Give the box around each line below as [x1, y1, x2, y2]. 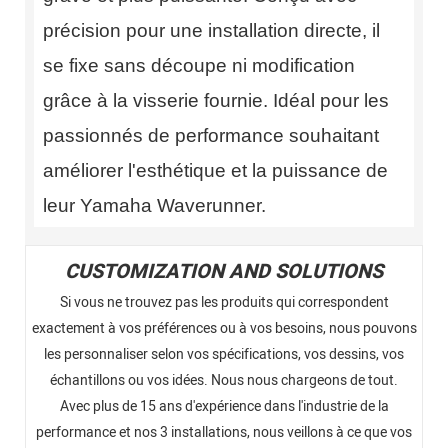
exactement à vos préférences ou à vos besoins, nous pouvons [31, 317, 417, 339]
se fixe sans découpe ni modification [42, 54, 355, 76]
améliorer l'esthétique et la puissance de [42, 159, 388, 181]
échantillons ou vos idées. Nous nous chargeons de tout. [50, 369, 398, 391]
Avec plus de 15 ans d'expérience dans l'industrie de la [59, 395, 389, 417]
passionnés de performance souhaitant [42, 124, 379, 146]
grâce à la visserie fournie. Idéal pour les [42, 89, 389, 111]
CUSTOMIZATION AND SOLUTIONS [65, 257, 383, 287]
